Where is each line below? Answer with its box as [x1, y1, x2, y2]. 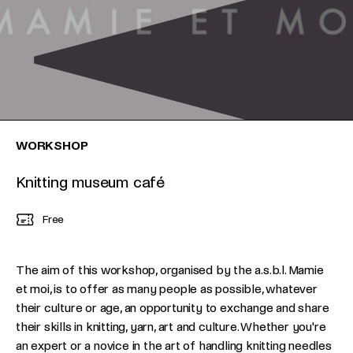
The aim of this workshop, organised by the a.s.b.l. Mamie [16, 263, 324, 277]
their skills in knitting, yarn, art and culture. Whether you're [16, 320, 326, 333]
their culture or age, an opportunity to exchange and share [16, 301, 329, 314]
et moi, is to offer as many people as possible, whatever [16, 282, 318, 295]
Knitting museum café [16, 174, 165, 191]
